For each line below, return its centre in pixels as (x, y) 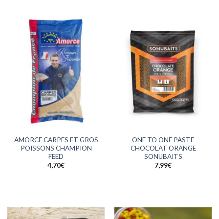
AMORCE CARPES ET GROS (56, 140)
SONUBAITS (163, 156)
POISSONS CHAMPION (56, 148)
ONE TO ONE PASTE (163, 140)
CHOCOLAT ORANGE (163, 148)
